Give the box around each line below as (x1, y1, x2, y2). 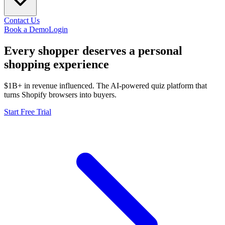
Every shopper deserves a (4, 44, 135, 57)
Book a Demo (4, 25, 49, 34)
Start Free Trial (4, 107, 51, 116)
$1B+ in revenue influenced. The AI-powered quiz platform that (4, 81, 207, 90)
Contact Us (4, 16, 40, 25)
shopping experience (4, 57, 109, 71)
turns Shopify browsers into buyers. (4, 90, 117, 99)
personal (138, 44, 182, 57)
